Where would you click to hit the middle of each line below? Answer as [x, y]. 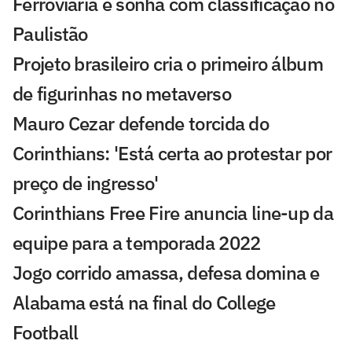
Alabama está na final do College [144, 302]
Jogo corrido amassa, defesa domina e [166, 272]
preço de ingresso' [86, 183]
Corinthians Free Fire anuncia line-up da [173, 213]
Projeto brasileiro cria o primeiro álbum [168, 63]
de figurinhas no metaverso [122, 93]
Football [46, 332]
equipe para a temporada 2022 [137, 242]
